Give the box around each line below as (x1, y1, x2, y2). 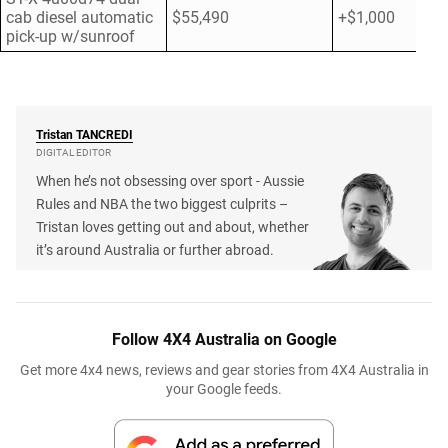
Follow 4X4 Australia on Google (111, 330, 337, 350)
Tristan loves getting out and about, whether (36, 219, 309, 236)
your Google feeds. (166, 381, 282, 398)
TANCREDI (76, 128, 133, 143)
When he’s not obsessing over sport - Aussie (36, 173, 304, 190)
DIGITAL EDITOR (36, 147, 111, 159)
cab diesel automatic (6, 8, 153, 28)
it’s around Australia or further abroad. (36, 242, 274, 259)
